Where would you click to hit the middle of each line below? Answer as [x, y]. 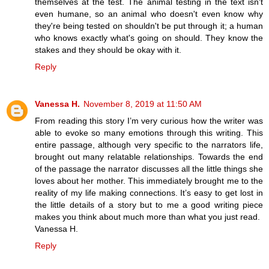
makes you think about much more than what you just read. [147, 217]
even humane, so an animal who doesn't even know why [149, 14]
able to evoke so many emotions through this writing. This [149, 133]
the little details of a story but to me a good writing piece [149, 205]
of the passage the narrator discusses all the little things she [149, 169]
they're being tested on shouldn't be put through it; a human [149, 26]
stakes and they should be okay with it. [108, 50]
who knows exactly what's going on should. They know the [149, 38]
